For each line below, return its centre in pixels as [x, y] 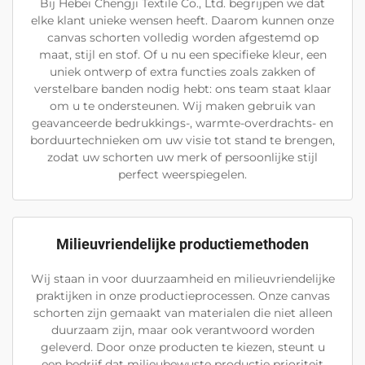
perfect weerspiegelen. [182, 174]
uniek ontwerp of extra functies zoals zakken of [182, 71]
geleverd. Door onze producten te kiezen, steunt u [182, 347]
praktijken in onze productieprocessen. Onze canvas [182, 295]
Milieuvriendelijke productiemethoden [182, 244]
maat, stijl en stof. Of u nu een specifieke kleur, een [182, 54]
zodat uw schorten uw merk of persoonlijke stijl [182, 157]
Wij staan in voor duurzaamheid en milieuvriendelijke [182, 278]
